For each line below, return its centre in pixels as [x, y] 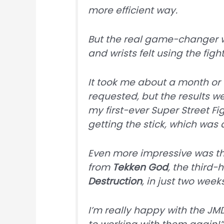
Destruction [115, 181]
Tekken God [140, 167]
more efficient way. [133, 10]
